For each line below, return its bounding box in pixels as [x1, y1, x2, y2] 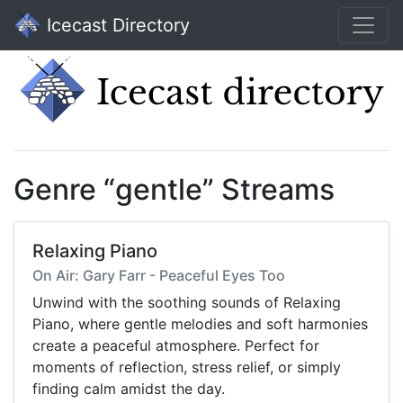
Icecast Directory [41, 14, 190, 36]
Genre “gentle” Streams [13, 172, 335, 208]
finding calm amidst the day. [32, 380, 225, 399]
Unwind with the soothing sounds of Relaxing [32, 293, 341, 312]
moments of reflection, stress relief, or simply [32, 358, 341, 377]
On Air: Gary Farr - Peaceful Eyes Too [32, 266, 285, 285]
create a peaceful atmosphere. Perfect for [32, 336, 319, 355]
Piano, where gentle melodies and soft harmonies [32, 315, 368, 334]
